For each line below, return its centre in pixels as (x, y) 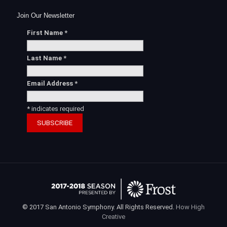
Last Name (45, 58)
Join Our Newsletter (46, 16)
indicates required (57, 109)
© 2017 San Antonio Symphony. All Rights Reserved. (99, 207)
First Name (46, 33)
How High (190, 207)
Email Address (51, 84)
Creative (113, 216)
